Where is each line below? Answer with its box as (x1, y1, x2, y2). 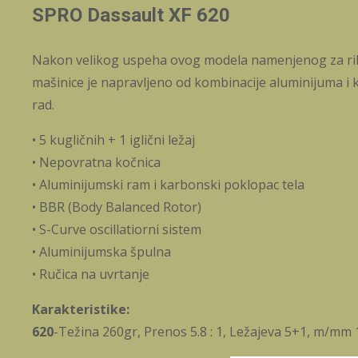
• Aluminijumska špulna (32, 243, 171, 261)
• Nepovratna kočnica (32, 153, 161, 172)
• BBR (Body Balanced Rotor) (32, 198, 201, 217)
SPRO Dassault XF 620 (32, 4, 230, 27)
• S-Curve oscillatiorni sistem (32, 221, 201, 239)
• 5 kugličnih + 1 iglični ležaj (32, 131, 195, 149)
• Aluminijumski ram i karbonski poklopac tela (32, 176, 304, 194)
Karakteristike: (32, 300, 129, 319)
